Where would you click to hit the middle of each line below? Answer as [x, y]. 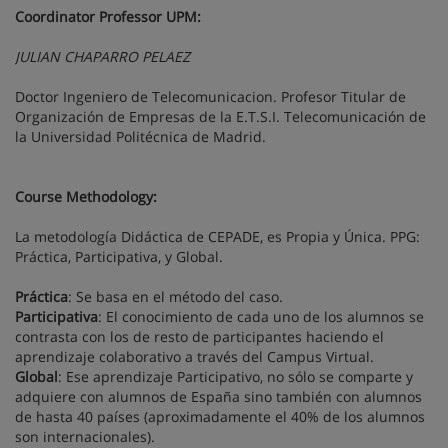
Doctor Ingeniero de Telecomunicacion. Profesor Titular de [210, 96]
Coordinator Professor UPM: [108, 16]
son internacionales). [85, 436]
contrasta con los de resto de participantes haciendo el [199, 336]
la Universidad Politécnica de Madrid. [140, 136]
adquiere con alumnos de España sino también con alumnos [218, 396]
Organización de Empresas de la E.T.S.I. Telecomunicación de [220, 116]
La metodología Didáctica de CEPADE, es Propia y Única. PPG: [217, 236]
